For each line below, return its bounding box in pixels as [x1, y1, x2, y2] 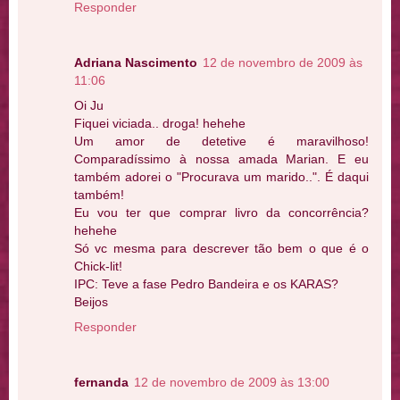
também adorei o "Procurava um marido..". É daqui [74, 169, 369, 184]
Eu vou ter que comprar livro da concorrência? [74, 204, 369, 220]
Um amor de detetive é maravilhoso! [74, 133, 369, 148]
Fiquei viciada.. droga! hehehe [74, 115, 246, 130]
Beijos [74, 294, 108, 309]
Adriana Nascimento [74, 54, 197, 70]
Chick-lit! [74, 258, 122, 273]
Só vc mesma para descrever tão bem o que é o [74, 240, 369, 255]
